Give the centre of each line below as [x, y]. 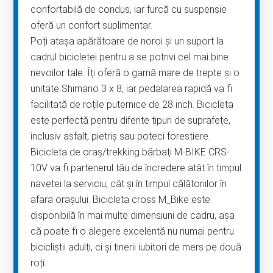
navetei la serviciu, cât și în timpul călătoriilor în [129, 184]
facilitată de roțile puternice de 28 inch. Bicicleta [132, 105]
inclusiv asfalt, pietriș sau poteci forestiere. [122, 136]
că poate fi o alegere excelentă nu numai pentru [133, 232]
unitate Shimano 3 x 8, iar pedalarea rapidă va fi [132, 89]
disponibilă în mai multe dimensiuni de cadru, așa [133, 216]
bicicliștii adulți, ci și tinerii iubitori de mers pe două [136, 247]
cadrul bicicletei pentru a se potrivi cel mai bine [130, 57]
